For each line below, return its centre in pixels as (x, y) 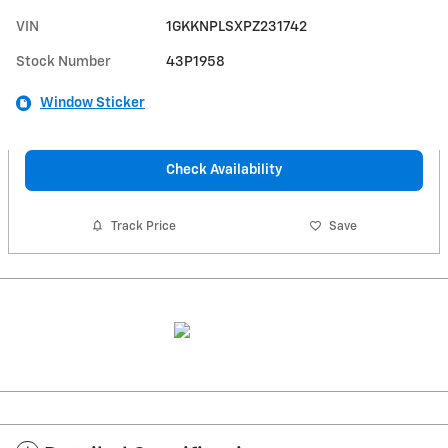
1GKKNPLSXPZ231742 (237, 26)
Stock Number (63, 61)
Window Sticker (92, 102)
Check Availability (224, 169)
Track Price (144, 226)
